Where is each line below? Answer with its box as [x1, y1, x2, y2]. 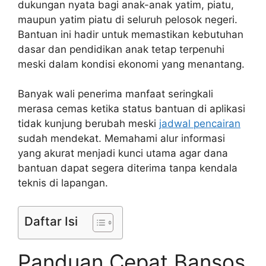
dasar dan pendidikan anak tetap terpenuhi [18, 43, 224, 55]
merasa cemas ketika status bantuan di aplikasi [18, 103, 245, 115]
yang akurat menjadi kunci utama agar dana [18, 147, 228, 160]
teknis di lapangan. [18, 177, 108, 189]
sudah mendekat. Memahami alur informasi [18, 132, 225, 145]
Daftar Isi [24, 213, 78, 229]
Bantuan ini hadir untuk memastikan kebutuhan [18, 28, 243, 40]
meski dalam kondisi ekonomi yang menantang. [18, 58, 245, 70]
